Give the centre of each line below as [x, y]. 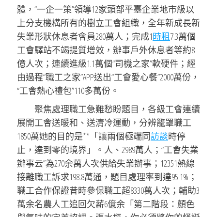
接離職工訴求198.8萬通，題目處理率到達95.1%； [107, 177]
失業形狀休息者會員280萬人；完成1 [85, 36]
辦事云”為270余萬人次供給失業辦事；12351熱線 [106, 163]
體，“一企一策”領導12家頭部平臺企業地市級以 [106, 9]
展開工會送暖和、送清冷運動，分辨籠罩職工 [104, 123]
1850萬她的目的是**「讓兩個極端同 [84, 136]
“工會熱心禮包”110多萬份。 [68, 91]
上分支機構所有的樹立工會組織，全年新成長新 [108, 23]
